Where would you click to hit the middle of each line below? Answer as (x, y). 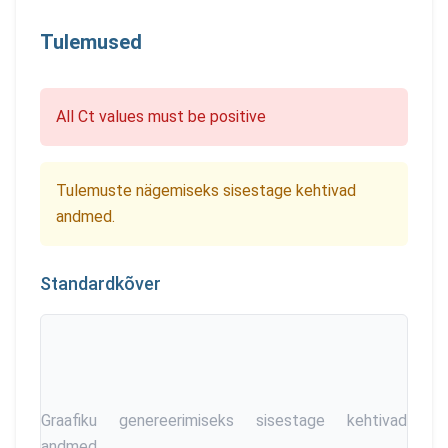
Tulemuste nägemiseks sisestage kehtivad (206, 190)
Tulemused (91, 42)
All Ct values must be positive (161, 116)
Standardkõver (100, 283)
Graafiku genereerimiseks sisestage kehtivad (224, 420)
